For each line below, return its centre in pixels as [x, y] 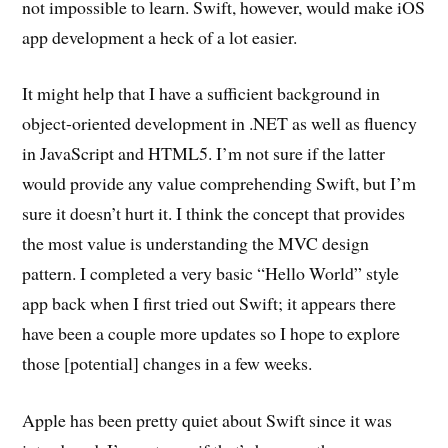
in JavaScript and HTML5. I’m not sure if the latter [204, 153]
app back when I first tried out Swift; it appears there [209, 303]
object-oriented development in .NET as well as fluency [220, 123]
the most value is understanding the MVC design [196, 243]
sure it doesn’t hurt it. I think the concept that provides [214, 213]
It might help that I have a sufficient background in [201, 93]
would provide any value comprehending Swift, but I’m [219, 183]
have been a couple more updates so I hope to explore [211, 333]
